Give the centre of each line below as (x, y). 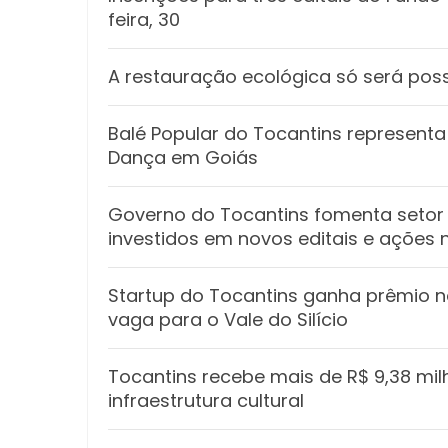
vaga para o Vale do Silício (228, 319)
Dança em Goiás (183, 157)
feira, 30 (144, 19)
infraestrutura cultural (206, 400)
